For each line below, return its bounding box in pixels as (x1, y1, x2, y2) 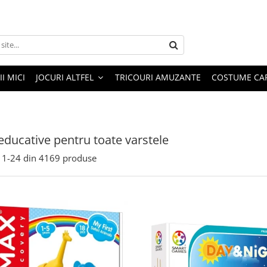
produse (63, 152, 97, 164)
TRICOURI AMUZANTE (115, 72, 201, 83)
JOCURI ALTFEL (36, 72, 94, 83)
